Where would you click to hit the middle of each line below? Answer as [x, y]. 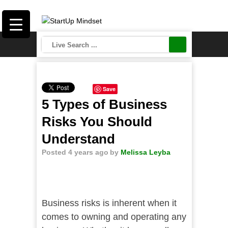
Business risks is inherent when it [109, 203]
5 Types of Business [104, 104]
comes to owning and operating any [114, 217]
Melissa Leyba [145, 152]
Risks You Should [97, 122]
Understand [78, 139]
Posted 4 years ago [75, 152]
